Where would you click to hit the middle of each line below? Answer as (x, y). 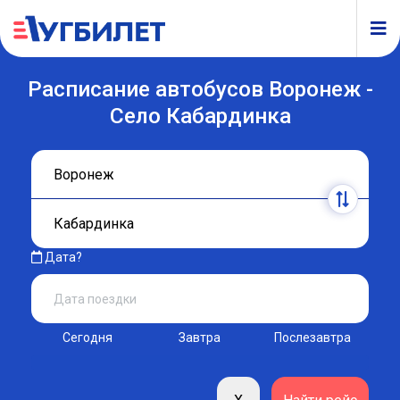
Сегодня (88, 337)
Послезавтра (312, 337)
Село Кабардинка (200, 116)
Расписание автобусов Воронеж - (200, 89)
